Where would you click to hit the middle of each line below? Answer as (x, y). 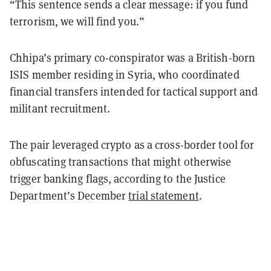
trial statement (164, 195)
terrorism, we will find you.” (77, 21)
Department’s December (69, 195)
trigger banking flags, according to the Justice (118, 178)
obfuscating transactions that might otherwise (121, 161)
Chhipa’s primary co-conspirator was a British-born (133, 57)
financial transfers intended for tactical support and (134, 91)
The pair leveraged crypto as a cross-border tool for (132, 144)
